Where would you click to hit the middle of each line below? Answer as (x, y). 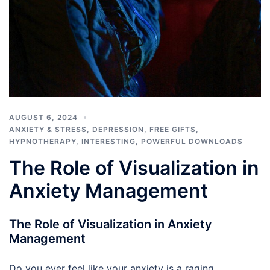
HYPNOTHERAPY (42, 141)
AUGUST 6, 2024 (43, 117)
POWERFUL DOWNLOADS (192, 141)
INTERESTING (108, 141)
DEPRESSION (118, 129)
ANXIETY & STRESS (48, 129)
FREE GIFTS (173, 129)
